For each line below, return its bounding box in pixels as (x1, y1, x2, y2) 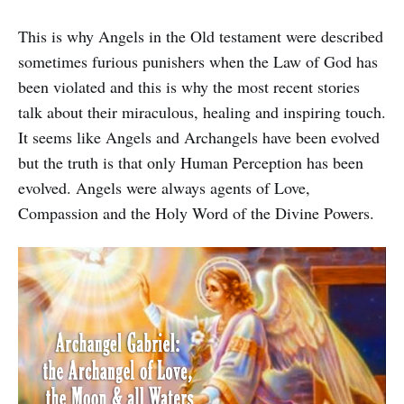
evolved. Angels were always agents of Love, (18, 176, 310, 198)
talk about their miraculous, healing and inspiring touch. (18, 100, 386, 123)
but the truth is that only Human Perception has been (18, 151, 363, 173)
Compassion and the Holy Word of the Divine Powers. (18, 201, 374, 224)
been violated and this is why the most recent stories (18, 75, 360, 97)
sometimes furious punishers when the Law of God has (18, 50, 378, 72)
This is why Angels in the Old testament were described (18, 24, 383, 47)
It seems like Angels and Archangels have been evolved (18, 125, 380, 148)
